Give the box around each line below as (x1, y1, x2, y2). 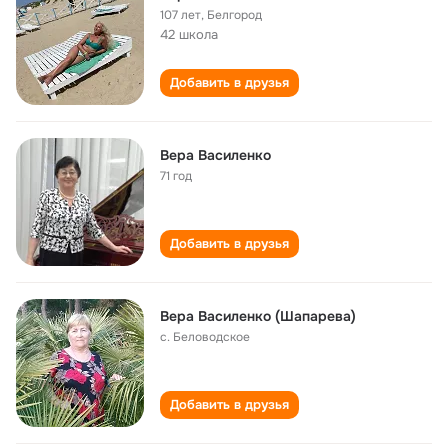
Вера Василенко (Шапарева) (160, 307, 356, 325)
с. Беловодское (160, 329, 250, 345)
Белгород (207, 7, 262, 23)
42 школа (160, 26, 218, 43)
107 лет (160, 7, 201, 23)
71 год (160, 168, 192, 184)
